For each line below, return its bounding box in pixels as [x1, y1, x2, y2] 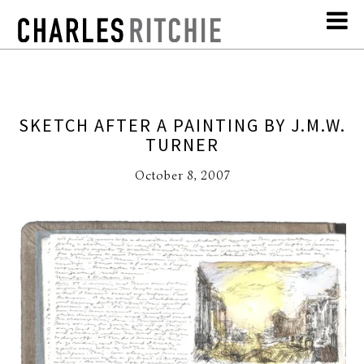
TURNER [145, 133, 219, 157]
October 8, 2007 [134, 168, 230, 184]
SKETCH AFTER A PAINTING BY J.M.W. [18, 114, 346, 137]
